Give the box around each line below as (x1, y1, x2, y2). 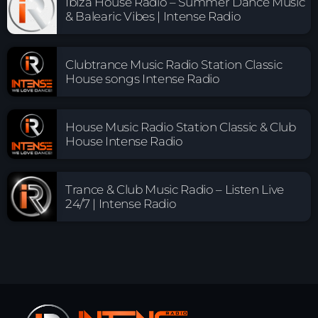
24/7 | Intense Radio (65, 196, 177, 211)
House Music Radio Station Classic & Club (65, 119, 296, 134)
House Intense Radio (65, 133, 183, 148)
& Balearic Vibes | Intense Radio (65, 9, 241, 23)
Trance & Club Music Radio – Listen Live (65, 182, 284, 197)
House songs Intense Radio (65, 71, 220, 86)
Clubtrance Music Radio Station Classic (65, 57, 283, 72)
